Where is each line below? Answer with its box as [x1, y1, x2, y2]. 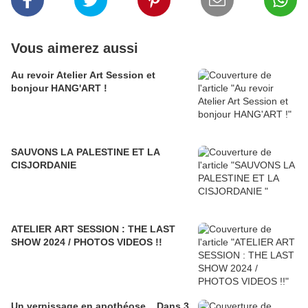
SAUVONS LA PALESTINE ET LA [11, 146, 160, 158]
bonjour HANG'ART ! [11, 82, 107, 94]
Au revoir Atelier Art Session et [11, 69, 155, 81]
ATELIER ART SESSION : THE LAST [11, 223, 175, 235]
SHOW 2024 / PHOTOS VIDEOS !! [11, 236, 162, 248]
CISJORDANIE [11, 159, 76, 171]
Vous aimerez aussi [11, 41, 138, 56]
